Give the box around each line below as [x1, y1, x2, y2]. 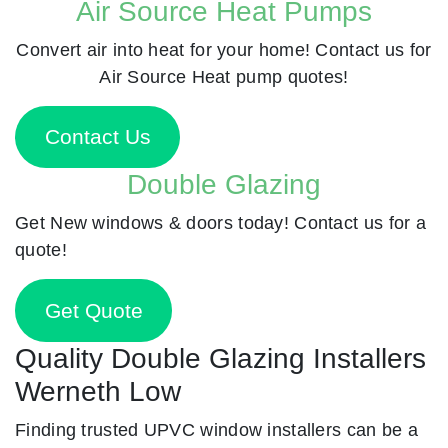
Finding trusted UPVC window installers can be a [15, 418, 419, 440]
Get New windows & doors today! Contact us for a [15, 212, 427, 234]
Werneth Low [15, 375, 181, 407]
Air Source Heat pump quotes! [99, 65, 349, 87]
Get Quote [44, 299, 143, 323]
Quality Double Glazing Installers [15, 342, 426, 374]
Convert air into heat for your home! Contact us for [16, 38, 432, 60]
